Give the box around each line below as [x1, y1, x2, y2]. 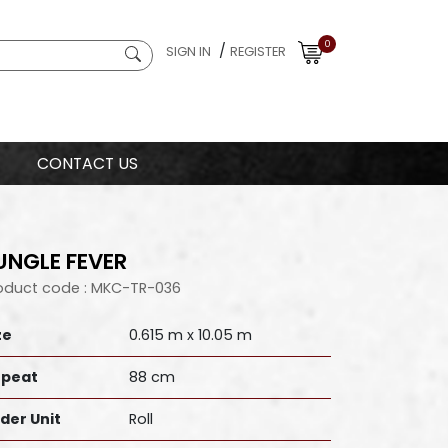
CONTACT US [36, 152, 138, 175]
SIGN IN [166, 42, 211, 62]
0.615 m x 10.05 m [129, 325, 252, 345]
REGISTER [230, 42, 286, 62]
